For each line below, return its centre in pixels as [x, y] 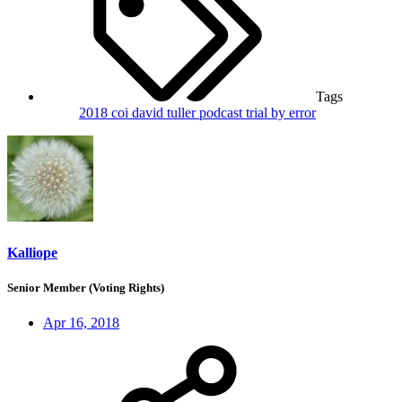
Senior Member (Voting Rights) [86, 287]
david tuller [166, 113]
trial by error [281, 113]
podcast [223, 113]
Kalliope [32, 252]
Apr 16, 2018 [81, 322]
